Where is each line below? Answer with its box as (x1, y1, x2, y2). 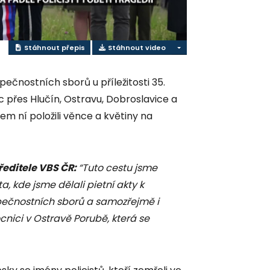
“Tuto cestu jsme (78, 161, 157, 175)
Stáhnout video (106, 42, 166, 52)
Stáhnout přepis (22, 42, 86, 52)
